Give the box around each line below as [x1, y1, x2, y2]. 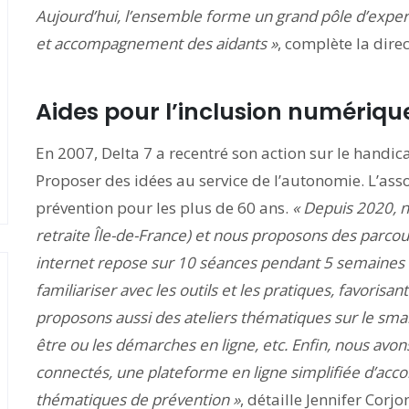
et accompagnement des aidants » [36, 33, 278, 54]
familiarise [36, 279, 110, 300]
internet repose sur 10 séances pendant [36, 252, 323, 273]
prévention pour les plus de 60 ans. [36, 197, 292, 218]
